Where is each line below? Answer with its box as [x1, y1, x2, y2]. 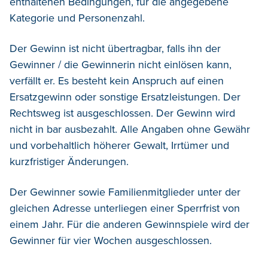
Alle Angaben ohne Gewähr [120, 122, 250, 136]
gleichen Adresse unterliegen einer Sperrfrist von [10, 201, 240, 215]
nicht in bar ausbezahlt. [10, 122, 120, 136]
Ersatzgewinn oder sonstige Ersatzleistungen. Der [10, 90, 240, 103]
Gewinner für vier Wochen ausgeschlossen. [10, 233, 212, 247]
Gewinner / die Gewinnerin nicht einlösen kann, [10, 57, 232, 71]
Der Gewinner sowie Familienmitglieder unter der [10, 185, 240, 199]
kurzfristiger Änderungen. [10, 154, 129, 168]
